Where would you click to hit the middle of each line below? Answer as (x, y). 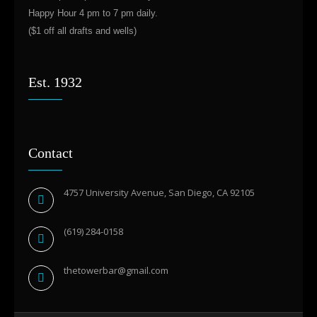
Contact (51, 153)
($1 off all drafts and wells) (82, 31)
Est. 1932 (55, 82)
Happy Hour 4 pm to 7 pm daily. (93, 13)
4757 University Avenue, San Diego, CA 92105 (159, 192)
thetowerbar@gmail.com (116, 270)
